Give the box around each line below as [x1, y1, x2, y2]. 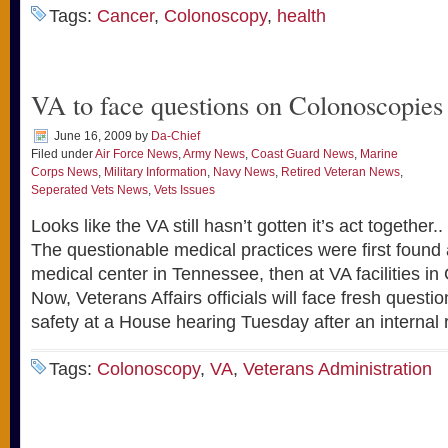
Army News [183, 147, 245, 161]
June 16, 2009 [54, 129, 132, 143]
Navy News [213, 165, 275, 179]
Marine [360, 147, 398, 161]
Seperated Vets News [31, 183, 148, 197]
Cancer [97, 6, 154, 26]
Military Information [104, 165, 207, 179]
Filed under [31, 147, 95, 161]
